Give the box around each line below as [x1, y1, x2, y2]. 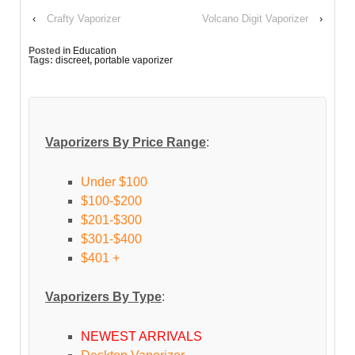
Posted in [29, 44, 73, 56]
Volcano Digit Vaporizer [202, 12, 308, 25]
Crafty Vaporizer [47, 12, 120, 25]
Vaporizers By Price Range [45, 136, 206, 150]
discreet [55, 54, 90, 66]
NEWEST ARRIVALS [81, 329, 202, 343]
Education [73, 44, 116, 56]
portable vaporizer [94, 54, 173, 66]
